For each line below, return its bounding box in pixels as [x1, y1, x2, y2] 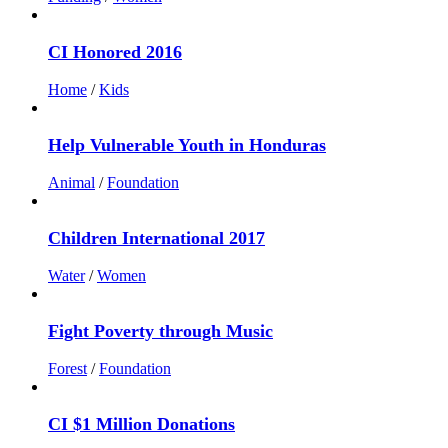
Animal [48, 173, 95, 191]
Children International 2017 [48, 227, 265, 248]
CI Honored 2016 [48, 41, 182, 62]
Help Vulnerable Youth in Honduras [48, 134, 326, 155]
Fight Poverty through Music [48, 320, 273, 341]
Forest [48, 359, 87, 377]
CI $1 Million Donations [48, 413, 235, 434]
